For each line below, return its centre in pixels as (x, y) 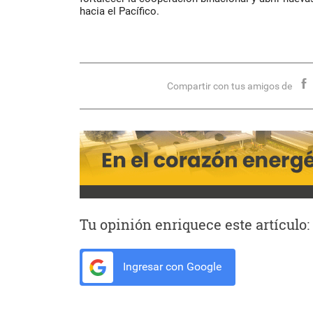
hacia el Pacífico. (119, 12)
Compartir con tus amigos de (230, 86)
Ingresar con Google (171, 267)
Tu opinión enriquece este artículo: (195, 225)
